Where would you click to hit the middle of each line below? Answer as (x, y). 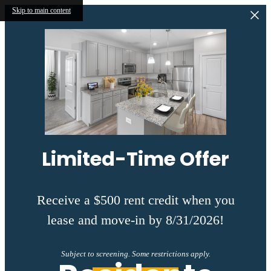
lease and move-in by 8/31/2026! (135, 220)
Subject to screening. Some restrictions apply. (135, 254)
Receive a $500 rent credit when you (135, 200)
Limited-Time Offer (135, 158)
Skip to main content (41, 10)
